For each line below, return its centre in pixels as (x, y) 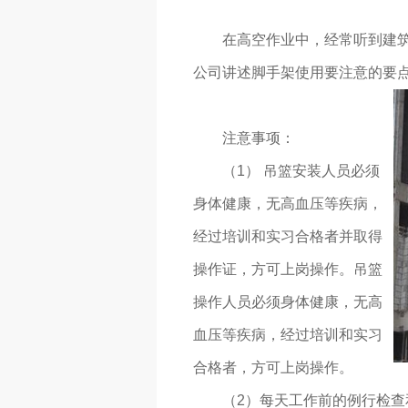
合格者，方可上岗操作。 (273, 368)
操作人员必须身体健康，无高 (288, 302)
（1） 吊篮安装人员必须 (301, 171)
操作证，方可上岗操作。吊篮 (288, 270)
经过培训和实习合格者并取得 (288, 237)
